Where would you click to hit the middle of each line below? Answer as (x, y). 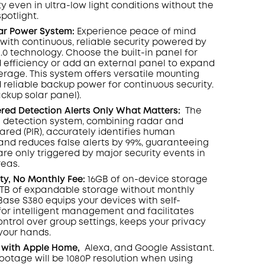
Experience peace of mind (135, 32)
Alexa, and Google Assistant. (149, 248)
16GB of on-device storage (147, 180)
